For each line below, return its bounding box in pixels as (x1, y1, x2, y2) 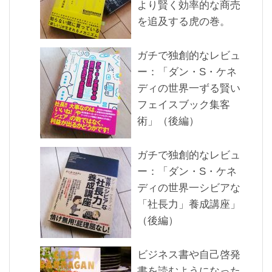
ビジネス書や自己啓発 (137, 248, 240, 260)
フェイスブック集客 (137, 98, 230, 110)
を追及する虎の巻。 (137, 15, 230, 27)
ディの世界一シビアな (137, 182, 240, 194)
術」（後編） (137, 115, 199, 127)
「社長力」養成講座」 (137, 198, 240, 210)
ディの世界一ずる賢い (137, 82, 240, 94)
